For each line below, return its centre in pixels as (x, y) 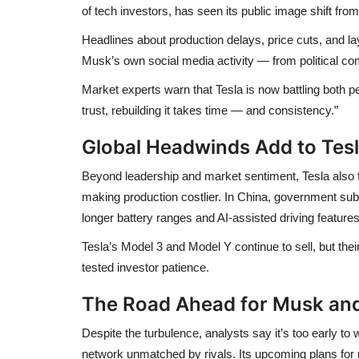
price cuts (293, 39)
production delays (215, 39)
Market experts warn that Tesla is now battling (202, 89)
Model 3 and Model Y (176, 246)
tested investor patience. (145, 267)
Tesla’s (101, 246)
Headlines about (125, 39)
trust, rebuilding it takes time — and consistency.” (210, 110)
